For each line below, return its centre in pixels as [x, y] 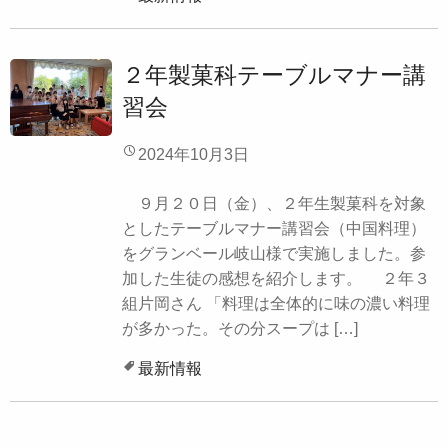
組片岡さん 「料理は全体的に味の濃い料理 [276, 304]
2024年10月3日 [193, 155]
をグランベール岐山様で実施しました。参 [274, 254]
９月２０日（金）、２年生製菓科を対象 [274, 204]
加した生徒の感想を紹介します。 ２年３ [276, 279]
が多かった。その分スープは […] [240, 329]
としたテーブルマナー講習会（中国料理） [274, 229]
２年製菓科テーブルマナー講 [274, 75]
